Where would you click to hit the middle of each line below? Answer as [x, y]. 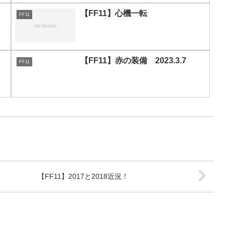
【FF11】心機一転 [114, 14]
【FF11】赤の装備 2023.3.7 [133, 61]
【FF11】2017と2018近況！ [83, 177]
